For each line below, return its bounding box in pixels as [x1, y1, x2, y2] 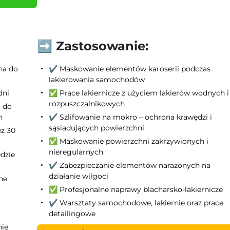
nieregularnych [49, 147, 104, 157]
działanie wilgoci [49, 171, 109, 181]
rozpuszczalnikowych [49, 99, 125, 108]
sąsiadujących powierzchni [49, 123, 145, 132]
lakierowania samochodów [49, 74, 145, 84]
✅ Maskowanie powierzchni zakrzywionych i [49, 136, 209, 146]
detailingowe [49, 208, 96, 218]
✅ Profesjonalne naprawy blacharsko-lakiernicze [49, 184, 223, 194]
